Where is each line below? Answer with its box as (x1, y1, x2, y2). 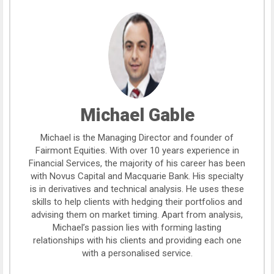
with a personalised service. (81, 248, 193, 259)
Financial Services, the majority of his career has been (29, 158, 245, 169)
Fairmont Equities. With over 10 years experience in (35, 145, 239, 156)
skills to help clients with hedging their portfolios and (32, 196, 242, 207)
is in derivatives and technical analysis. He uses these (30, 183, 244, 194)
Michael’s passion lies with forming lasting (53, 222, 221, 233)
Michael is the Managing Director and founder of (40, 132, 234, 143)
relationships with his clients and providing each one (32, 235, 242, 246)
